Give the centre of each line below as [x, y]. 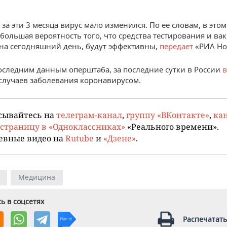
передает [176, 46]
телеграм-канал [89, 115]
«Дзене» [120, 138]
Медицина [37, 177]
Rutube [80, 138]
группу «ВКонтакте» [168, 115]
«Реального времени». [172, 127]
